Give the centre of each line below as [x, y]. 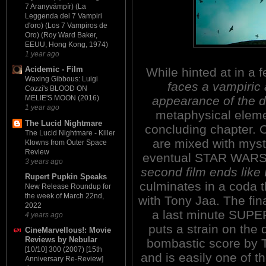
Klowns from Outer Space [66, 142]
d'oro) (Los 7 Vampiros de [66, 26]
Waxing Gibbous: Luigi [61, 79]
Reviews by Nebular [61, 240]
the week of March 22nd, [64, 196]
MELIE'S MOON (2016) [62, 98]
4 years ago [44, 214]
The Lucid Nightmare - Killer [70, 133]
